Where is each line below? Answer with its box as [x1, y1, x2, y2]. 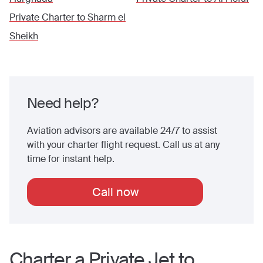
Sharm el [87, 11, 126, 23]
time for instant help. [27, 153, 114, 165]
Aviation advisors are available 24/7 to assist [27, 124, 217, 137]
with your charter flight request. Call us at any [27, 139, 220, 151]
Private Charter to [9, 11, 87, 23]
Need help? [27, 94, 98, 112]
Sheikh [9, 30, 38, 42]
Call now [92, 184, 139, 200]
